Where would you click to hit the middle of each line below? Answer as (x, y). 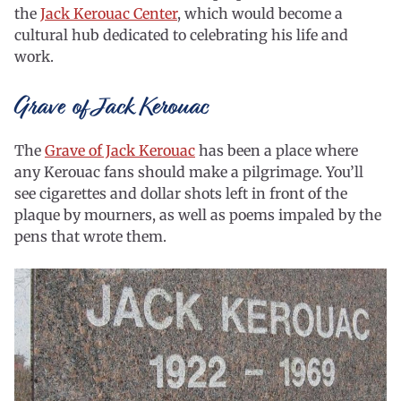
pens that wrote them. (90, 237)
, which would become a (260, 14)
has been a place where (277, 151)
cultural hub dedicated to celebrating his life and (181, 35)
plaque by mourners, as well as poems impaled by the (198, 215)
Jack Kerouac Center (109, 14)
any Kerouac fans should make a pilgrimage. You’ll (189, 172)
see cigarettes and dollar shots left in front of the (181, 194)
